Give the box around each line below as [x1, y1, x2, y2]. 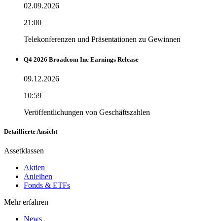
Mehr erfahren [4, 198, 48, 207]
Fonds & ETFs [24, 181, 70, 190]
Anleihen [24, 172, 52, 181]
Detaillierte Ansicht [4, 128, 57, 136]
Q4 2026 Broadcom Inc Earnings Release [24, 55, 139, 63]
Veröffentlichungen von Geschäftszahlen [24, 108, 150, 116]
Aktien [24, 163, 45, 172]
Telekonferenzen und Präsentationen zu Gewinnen [24, 35, 181, 43]
